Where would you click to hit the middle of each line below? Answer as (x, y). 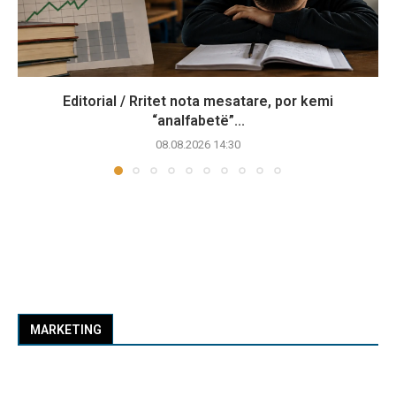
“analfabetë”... (198, 121)
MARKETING (66, 330)
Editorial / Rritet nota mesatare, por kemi (198, 101)
